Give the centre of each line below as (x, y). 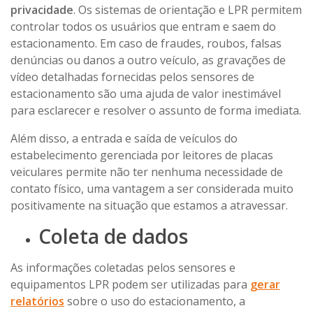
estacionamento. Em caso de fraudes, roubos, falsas (146, 43)
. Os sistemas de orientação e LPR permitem (188, 9)
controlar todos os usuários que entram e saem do (143, 26)
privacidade (42, 9)
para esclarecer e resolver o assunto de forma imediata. (156, 110)
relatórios (37, 301)
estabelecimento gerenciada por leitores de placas (142, 155)
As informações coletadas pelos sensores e (123, 267)
